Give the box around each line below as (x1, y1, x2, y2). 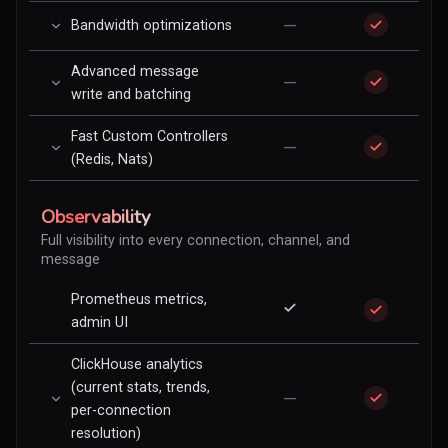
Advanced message (71, 63, 199, 79)
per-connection (71, 402, 171, 418)
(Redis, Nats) (71, 151, 153, 167)
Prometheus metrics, (71, 291, 207, 307)
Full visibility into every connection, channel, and (41, 232, 350, 248)
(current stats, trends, (71, 379, 210, 395)
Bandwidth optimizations (71, 17, 232, 33)
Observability (41, 204, 151, 230)
